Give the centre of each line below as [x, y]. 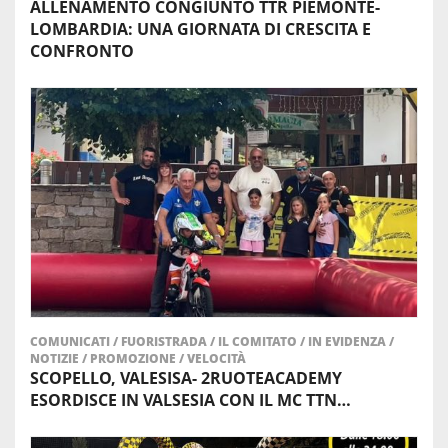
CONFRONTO [82, 51]
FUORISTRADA [165, 342]
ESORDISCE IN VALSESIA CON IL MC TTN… [190, 400]
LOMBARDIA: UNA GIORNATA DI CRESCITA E [200, 29]
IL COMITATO [259, 342]
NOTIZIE [56, 359]
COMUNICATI [71, 342]
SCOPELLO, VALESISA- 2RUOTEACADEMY [186, 378]
